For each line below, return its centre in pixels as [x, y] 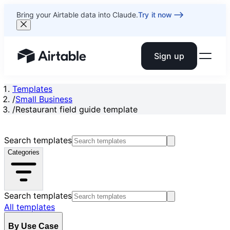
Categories [24, 152]
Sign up [169, 56]
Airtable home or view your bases [82, 61]
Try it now [155, 15]
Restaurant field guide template [76, 109]
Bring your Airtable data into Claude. [77, 15]
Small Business [44, 99]
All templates [30, 207]
